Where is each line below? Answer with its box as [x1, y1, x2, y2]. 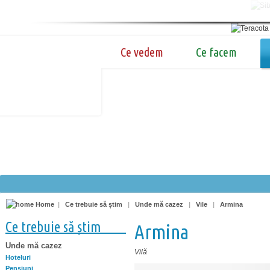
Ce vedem [121, 45, 163, 59]
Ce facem [196, 45, 237, 59]
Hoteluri [5, 253, 31, 261]
